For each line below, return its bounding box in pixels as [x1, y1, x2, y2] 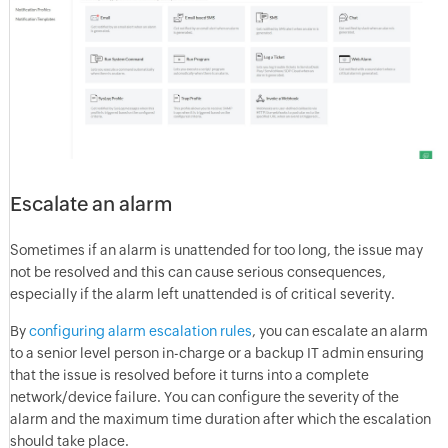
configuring [28, 323, 108, 340]
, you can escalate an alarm [251, 323, 428, 340]
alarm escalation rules [107, 323, 252, 340]
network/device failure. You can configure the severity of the [9, 389, 399, 406]
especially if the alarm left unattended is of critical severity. [9, 286, 395, 303]
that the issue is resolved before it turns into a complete [9, 367, 369, 384]
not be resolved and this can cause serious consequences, [9, 264, 386, 281]
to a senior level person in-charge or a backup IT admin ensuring [9, 345, 424, 362]
